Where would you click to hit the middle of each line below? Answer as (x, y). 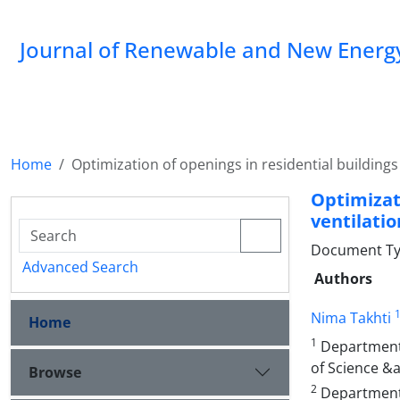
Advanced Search (80, 267)
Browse (55, 372)
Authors (343, 279)
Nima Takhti (351, 318)
